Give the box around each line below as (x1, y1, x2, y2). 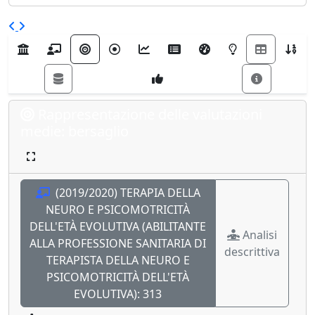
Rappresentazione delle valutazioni (38, 105, 262, 124)
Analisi (243, 227, 277, 243)
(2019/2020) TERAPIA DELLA (52, 185, 200, 201)
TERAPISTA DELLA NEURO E (46, 252, 190, 269)
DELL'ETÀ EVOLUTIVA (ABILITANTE (30, 219, 206, 235)
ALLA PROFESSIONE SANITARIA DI (30, 236, 194, 252)
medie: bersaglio (20, 122, 129, 141)
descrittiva (224, 244, 280, 260)
